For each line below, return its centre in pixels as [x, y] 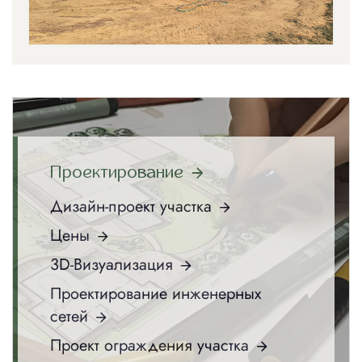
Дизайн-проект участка [131, 206]
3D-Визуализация [112, 264]
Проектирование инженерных [156, 293]
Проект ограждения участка [149, 345]
